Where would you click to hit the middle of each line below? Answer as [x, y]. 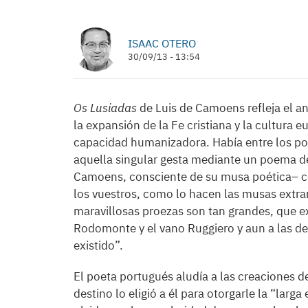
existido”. [98, 245]
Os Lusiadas [105, 108]
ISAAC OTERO [162, 43]
